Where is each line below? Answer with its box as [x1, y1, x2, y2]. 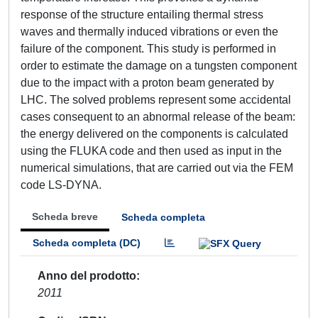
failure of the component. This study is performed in [21, 43, 276, 55]
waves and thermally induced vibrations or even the [21, 26, 278, 38]
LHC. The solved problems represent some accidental [21, 94, 291, 106]
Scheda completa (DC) [33, 237, 141, 248]
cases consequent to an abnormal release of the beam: [21, 111, 295, 123]
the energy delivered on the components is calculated [21, 128, 288, 140]
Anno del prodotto [38, 269, 136, 282]
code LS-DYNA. [21, 179, 102, 191]
